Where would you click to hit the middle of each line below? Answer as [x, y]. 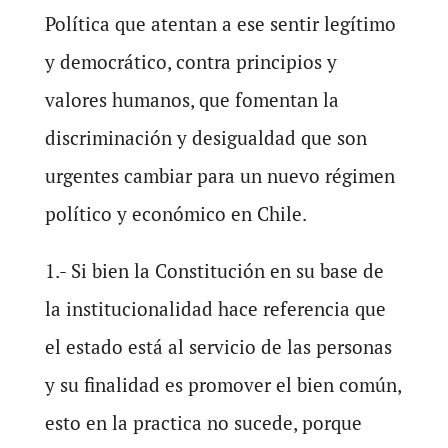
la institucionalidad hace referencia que [215, 308]
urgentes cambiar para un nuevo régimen [219, 175]
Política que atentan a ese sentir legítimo [220, 23]
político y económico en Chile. [175, 213]
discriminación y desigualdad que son [205, 137]
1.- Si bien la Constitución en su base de [214, 270]
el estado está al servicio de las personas [218, 346]
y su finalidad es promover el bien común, [222, 384]
